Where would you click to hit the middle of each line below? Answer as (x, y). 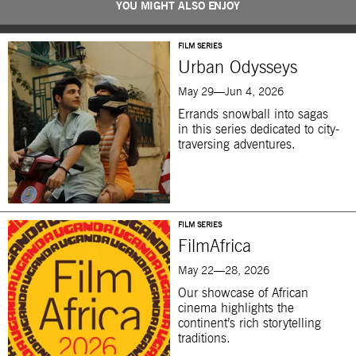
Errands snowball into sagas (253, 115)
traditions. (204, 339)
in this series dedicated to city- (259, 130)
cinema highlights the (236, 309)
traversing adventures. (237, 145)
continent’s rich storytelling (250, 324)
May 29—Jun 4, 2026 (231, 93)
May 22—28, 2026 (224, 271)
